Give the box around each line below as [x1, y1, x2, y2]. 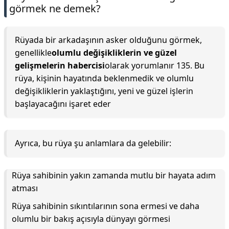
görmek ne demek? [9, 2, 101, 15]
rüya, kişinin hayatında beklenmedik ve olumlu [15, 73, 194, 84]
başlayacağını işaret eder [15, 98, 111, 109]
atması [12, 182, 38, 194]
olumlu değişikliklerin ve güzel [52, 47, 177, 58]
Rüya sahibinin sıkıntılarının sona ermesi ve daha [12, 200, 199, 212]
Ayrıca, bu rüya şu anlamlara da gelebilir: [15, 138, 171, 149]
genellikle [15, 47, 52, 58]
